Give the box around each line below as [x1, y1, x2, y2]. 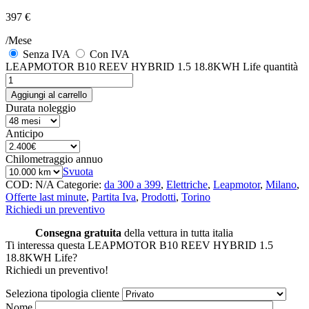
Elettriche [166, 179, 208, 191]
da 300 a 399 [104, 179, 161, 191]
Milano [266, 179, 297, 191]
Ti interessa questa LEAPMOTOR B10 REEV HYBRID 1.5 [6, 239, 273, 252]
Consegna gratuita [35, 227, 121, 239]
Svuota [63, 166, 93, 178]
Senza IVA [23, 48, 70, 61]
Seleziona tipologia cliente [6, 288, 119, 300]
